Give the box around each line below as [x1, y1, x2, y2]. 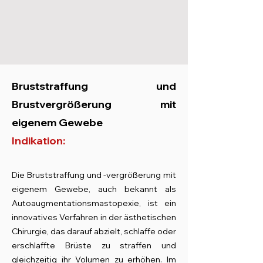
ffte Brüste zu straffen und [41, 240, 176, 251]
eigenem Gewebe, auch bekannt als [12, 184, 176, 194]
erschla [12, 240, 41, 251]
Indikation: [12, 134, 65, 147]
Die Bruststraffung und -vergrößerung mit [12, 170, 176, 180]
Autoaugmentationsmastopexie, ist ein [12, 198, 176, 208]
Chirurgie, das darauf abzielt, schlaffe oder [12, 226, 176, 237]
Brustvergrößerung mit [12, 97, 176, 111]
